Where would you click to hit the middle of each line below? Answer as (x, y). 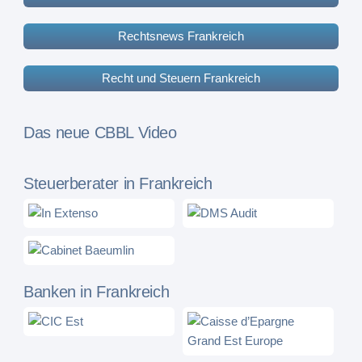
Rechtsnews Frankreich (181, 36)
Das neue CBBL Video (100, 133)
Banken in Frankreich (97, 292)
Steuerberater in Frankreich (118, 184)
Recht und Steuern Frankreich (181, 78)
